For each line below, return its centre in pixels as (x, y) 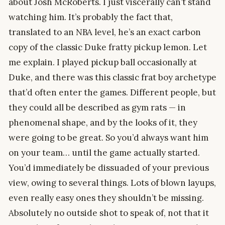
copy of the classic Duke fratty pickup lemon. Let (108, 47)
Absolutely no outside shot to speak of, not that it (109, 213)
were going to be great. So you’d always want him (108, 137)
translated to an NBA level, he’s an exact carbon (105, 32)
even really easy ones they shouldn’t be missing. (106, 198)
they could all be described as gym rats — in (97, 107)
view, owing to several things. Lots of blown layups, (112, 183)
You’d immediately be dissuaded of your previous (109, 167)
